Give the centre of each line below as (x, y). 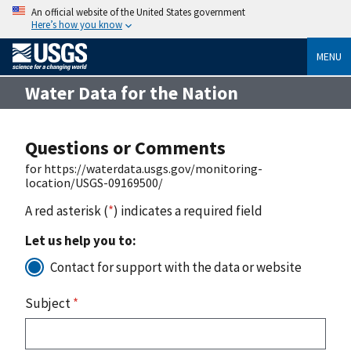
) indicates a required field (188, 210)
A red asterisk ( (67, 210)
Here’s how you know (77, 24)
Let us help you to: (81, 240)
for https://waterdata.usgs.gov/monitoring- (144, 168)
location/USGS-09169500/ (94, 182)
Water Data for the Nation (132, 92)
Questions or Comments (125, 147)
